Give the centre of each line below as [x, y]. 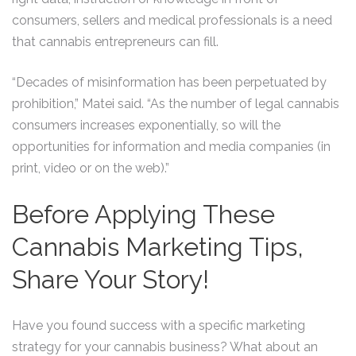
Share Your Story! [110, 279]
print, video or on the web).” [91, 168]
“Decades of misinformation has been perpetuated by [169, 82]
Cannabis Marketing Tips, [158, 247]
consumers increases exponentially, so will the [146, 125]
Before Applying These [143, 214]
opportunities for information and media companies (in [171, 147]
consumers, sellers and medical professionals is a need [172, 20]
